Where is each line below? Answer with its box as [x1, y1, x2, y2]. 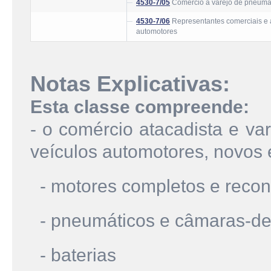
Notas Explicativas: [30, 72, 230, 96]
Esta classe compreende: [30, 96, 249, 117]
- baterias [30, 244, 116, 265]
